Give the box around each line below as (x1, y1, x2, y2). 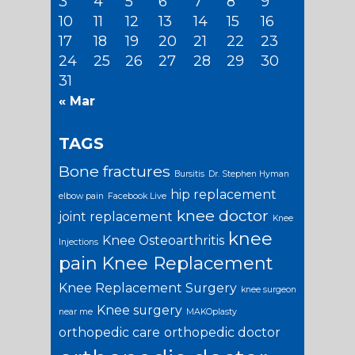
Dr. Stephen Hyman (208, 168, 289, 179)
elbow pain (59, 190, 104, 201)
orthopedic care (59, 324, 160, 340)
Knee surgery (97, 302, 182, 318)
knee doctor (177, 205, 269, 225)
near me (59, 306, 93, 317)
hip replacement (170, 186, 277, 202)
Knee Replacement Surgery (59, 280, 237, 296)
